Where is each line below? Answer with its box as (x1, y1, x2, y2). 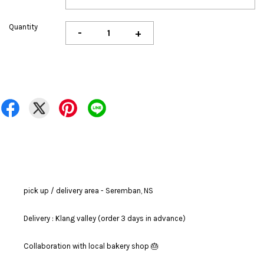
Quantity (9, 22, 38, 32)
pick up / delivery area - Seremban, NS (24, 186, 153, 196)
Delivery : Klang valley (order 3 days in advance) (24, 214, 186, 223)
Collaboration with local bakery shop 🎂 (24, 242, 159, 251)
